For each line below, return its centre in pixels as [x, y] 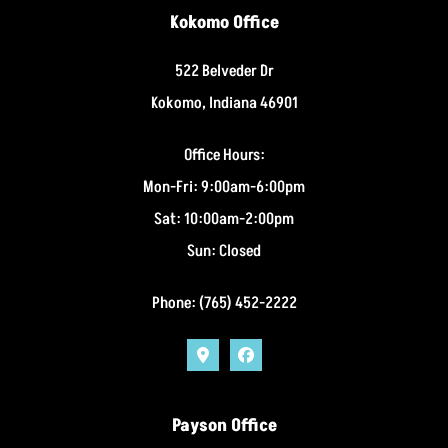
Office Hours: [224, 154]
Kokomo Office [224, 22]
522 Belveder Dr [224, 70]
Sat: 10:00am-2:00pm [224, 218]
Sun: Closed [224, 250]
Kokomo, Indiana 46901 [224, 102]
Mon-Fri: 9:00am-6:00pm [224, 186]
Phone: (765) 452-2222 [224, 302]
